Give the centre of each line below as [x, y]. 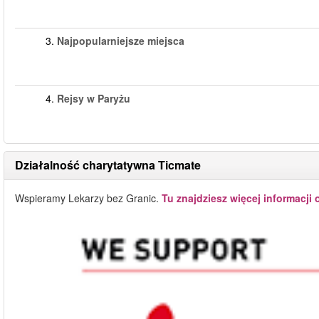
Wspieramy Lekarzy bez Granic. [88, 198]
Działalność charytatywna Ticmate [108, 165]
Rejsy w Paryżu [94, 98]
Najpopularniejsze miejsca [121, 41]
